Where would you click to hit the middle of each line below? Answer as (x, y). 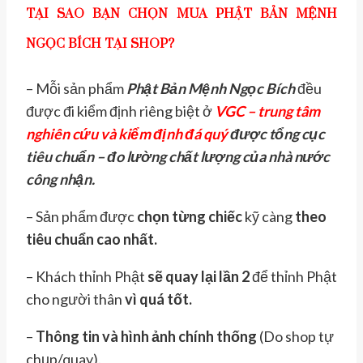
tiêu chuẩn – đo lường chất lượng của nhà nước (178, 157)
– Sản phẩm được (80, 217)
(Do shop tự (297, 337)
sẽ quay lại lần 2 (197, 277)
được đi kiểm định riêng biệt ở (120, 111)
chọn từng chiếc (188, 217)
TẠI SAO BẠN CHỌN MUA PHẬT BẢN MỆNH (181, 14)
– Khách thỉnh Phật (85, 277)
